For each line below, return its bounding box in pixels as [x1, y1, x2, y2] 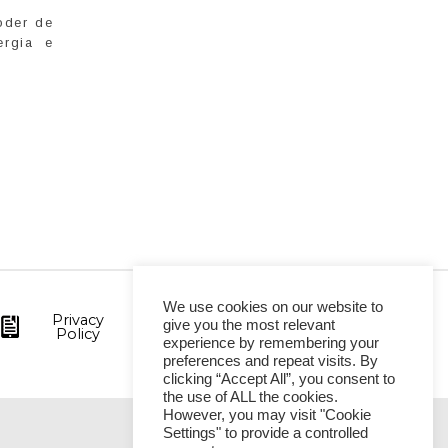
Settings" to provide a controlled [163, 425, 368, 441]
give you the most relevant [163, 317, 335, 333]
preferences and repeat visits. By [163, 353, 378, 369]
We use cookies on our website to [163, 299, 383, 315]
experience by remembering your [163, 335, 379, 351]
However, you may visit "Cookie [163, 407, 371, 423]
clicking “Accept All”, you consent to [163, 371, 395, 387]
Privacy [52, 311, 104, 330]
